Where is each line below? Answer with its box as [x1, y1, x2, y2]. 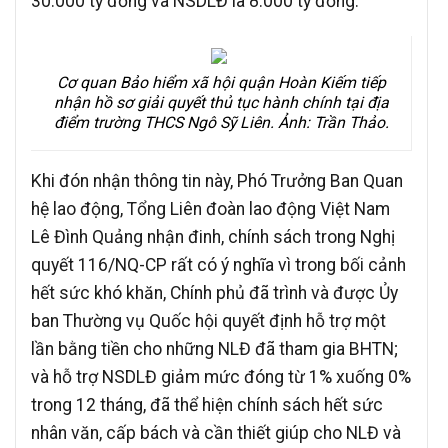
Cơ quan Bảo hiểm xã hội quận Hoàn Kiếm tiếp [56, 72, 386, 92]
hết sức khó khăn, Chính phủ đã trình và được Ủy [31, 282, 398, 303]
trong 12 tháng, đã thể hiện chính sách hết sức [31, 394, 383, 415]
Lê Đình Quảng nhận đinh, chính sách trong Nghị [31, 226, 395, 247]
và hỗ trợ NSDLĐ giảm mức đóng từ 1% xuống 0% [31, 366, 411, 387]
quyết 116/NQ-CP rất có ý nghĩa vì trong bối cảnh [31, 254, 406, 275]
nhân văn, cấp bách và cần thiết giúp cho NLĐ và [31, 422, 401, 443]
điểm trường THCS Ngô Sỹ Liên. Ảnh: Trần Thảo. [53, 112, 389, 132]
